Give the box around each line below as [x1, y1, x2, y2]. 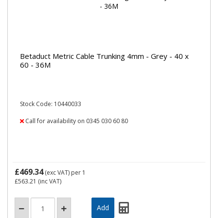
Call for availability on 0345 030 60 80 [24, 117, 128, 125]
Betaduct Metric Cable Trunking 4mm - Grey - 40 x [20, 51, 189, 61]
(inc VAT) [36, 177, 61, 185]
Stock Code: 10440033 [20, 100, 81, 108]
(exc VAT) [43, 168, 71, 177]
